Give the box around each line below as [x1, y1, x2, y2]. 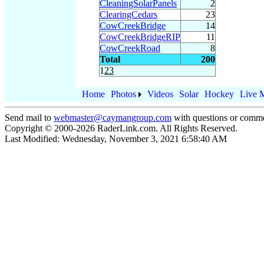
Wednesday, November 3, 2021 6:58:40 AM [62, 134, 227, 144]
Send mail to [5, 113, 54, 123]
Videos [147, 89, 173, 99]
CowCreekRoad [100, 42, 160, 53]
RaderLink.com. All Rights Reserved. [95, 123, 237, 133]
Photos [111, 89, 136, 99]
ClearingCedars [100, 9, 157, 19]
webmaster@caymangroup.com [54, 113, 171, 123]
